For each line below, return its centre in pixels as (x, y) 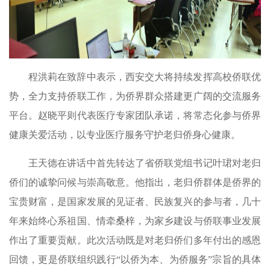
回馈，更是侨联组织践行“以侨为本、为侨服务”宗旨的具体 (135, 259)
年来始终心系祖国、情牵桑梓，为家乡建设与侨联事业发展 (135, 221)
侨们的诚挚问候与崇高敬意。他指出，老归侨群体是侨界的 (135, 182)
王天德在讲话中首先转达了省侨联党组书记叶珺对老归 (145, 163)
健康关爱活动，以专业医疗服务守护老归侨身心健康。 (125, 135)
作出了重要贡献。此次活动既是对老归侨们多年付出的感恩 (135, 240)
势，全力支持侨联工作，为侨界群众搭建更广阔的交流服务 (135, 96)
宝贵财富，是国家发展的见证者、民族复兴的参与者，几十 (135, 202)
